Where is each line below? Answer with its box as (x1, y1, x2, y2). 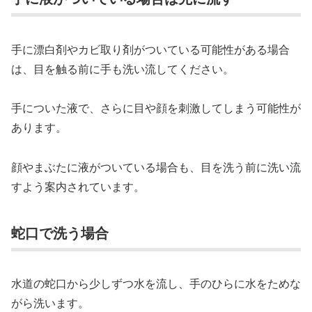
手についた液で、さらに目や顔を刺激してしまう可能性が (11, 100, 301, 116)
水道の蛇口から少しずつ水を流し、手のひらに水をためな (11, 275, 301, 292)
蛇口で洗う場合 (11, 221, 109, 242)
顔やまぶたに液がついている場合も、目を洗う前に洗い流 (11, 159, 301, 175)
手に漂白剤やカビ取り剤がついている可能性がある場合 (11, 40, 290, 57)
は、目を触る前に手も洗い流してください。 (11, 60, 234, 77)
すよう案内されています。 (11, 178, 145, 195)
